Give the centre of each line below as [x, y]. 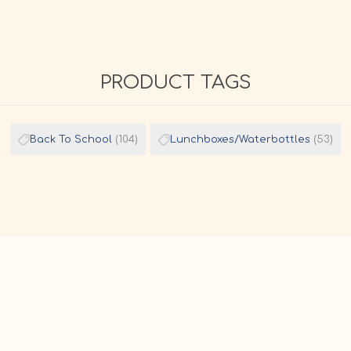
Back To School [71, 139]
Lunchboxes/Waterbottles [240, 139]
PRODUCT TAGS [175, 82]
